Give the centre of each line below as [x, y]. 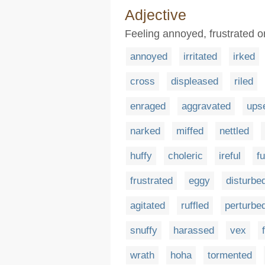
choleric [185, 156]
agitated [148, 206]
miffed [190, 131]
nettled [234, 131]
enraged [148, 106]
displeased [195, 81]
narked [145, 131]
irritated [200, 56]
